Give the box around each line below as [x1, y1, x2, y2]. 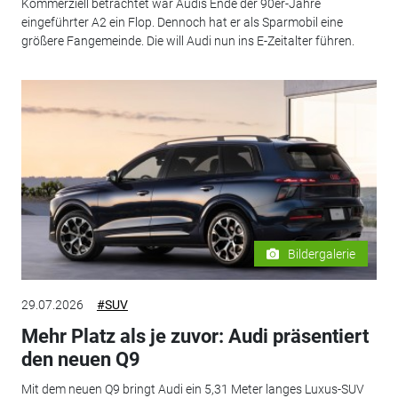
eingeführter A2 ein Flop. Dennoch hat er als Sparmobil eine [20, 15, 343, 30]
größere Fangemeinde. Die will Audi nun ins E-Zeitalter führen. [20, 34, 354, 49]
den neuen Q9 [20, 347, 140, 370]
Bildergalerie [288, 246, 356, 261]
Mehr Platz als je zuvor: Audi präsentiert [20, 324, 369, 347]
